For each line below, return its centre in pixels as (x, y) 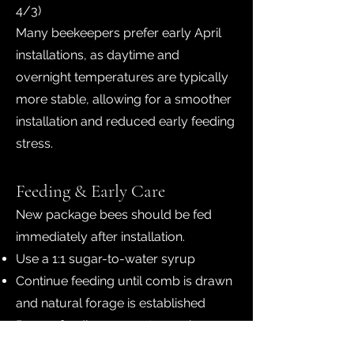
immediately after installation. (100, 237)
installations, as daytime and (98, 55)
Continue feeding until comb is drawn (124, 281)
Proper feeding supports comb (106, 325)
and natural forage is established (111, 303)
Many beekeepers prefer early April (119, 33)
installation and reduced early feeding (125, 121)
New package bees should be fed (114, 215)
